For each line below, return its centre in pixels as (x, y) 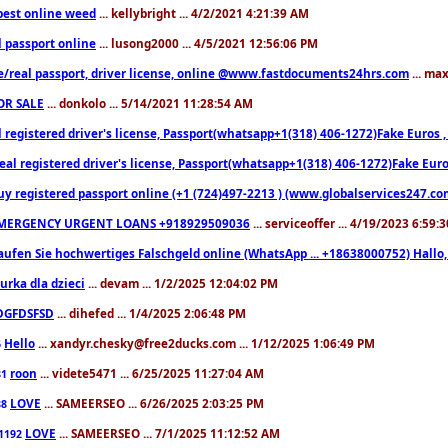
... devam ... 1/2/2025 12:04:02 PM (181, 282)
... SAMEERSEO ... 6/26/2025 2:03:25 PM (152, 402)
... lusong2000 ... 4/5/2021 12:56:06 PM (207, 42)
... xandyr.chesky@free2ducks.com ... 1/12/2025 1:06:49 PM (205, 342)
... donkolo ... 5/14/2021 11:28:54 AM (148, 102)
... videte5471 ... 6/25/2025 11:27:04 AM (150, 372)
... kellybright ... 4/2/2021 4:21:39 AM (202, 12)
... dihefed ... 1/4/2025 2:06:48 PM (150, 312)
